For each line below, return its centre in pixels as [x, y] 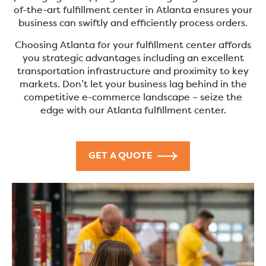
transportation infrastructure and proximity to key [133, 72]
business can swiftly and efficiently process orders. [133, 24]
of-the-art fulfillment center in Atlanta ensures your [133, 11]
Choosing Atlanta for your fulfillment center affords [133, 45]
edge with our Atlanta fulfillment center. [133, 111]
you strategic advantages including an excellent [133, 58]
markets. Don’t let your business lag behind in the [133, 85]
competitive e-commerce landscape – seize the [133, 98]
